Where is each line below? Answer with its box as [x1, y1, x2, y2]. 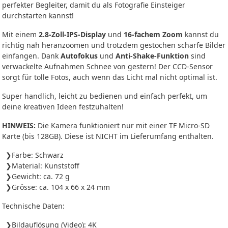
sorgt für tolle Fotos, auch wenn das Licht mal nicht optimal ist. [2, 72, 217, 82]
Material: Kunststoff [12, 161, 79, 171]
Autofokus [61, 51, 98, 61]
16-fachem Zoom [124, 30, 183, 40]
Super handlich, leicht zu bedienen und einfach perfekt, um [2, 91, 207, 101]
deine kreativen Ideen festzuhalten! [2, 102, 124, 112]
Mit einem [2, 30, 39, 40]
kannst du [183, 30, 219, 40]
